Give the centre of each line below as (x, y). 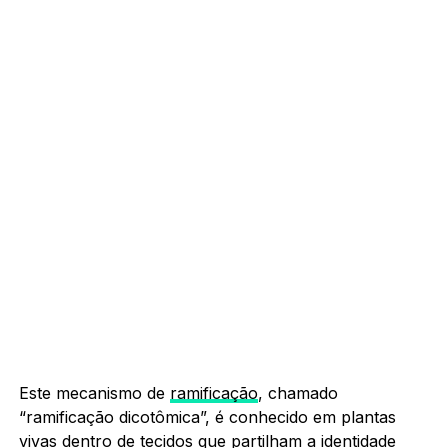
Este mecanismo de (94, 392)
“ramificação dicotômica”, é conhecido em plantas (207, 416)
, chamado (297, 392)
